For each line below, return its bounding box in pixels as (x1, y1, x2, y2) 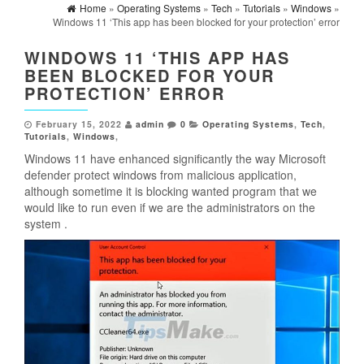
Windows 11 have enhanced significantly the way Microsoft (24, 150, 326, 167)
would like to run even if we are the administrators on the (24, 199, 315, 216)
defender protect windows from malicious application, (24, 167, 297, 184)
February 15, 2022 (36, 118, 122, 131)
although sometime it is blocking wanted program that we (24, 183, 317, 200)
